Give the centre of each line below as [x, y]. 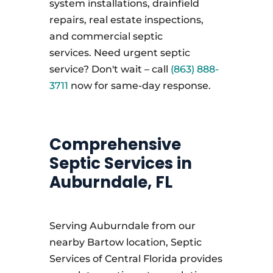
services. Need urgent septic [119, 53]
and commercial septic [106, 36]
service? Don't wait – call [110, 69]
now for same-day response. [140, 86]
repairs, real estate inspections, [126, 20]
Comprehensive [115, 144]
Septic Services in [120, 163]
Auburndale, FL [111, 182]
